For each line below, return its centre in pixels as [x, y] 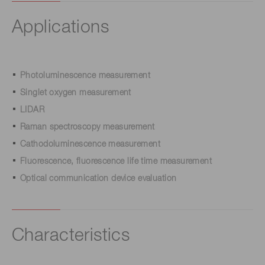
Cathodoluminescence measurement [91, 144]
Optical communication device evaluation [98, 179]
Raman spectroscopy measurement [88, 127]
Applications [61, 28]
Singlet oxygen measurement [76, 93]
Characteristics [71, 236]
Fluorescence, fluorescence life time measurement [116, 161]
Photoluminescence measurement [85, 76]
